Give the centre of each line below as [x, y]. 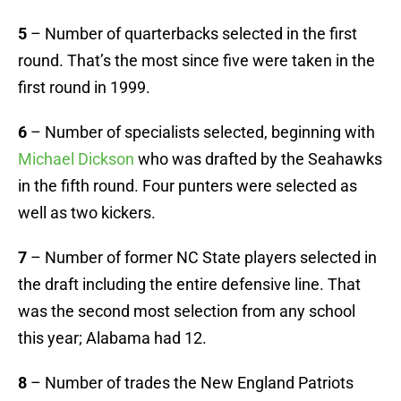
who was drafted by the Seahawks [258, 159]
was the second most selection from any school [187, 311]
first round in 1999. [84, 88]
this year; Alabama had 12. [112, 338]
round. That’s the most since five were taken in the [196, 61]
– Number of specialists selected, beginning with [201, 132]
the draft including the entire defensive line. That [189, 285]
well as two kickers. [87, 213]
